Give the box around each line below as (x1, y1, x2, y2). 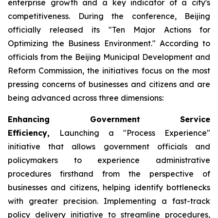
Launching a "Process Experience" (59, 128, 210, 138)
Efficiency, (8, 128, 59, 138)
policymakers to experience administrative (8, 155, 210, 165)
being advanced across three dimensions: (8, 93, 163, 103)
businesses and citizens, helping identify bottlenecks (8, 182, 210, 192)
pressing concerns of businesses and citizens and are (8, 79, 210, 89)
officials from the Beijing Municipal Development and (8, 52, 210, 62)
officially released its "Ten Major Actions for (8, 25, 210, 35)
